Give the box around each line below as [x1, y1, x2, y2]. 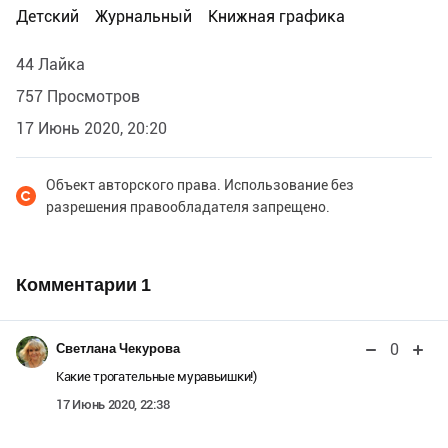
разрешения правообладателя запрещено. [46, 198, 330, 215]
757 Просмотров [16, 86, 140, 106]
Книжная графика [208, 6, 345, 26]
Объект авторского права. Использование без [46, 176, 354, 193]
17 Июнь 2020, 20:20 [16, 118, 167, 138]
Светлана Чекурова [56, 340, 180, 356]
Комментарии [16, 273, 141, 295]
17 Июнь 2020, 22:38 [56, 396, 170, 412]
